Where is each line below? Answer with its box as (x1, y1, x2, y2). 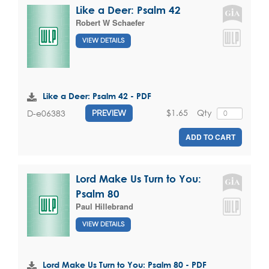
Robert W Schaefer (76, 17, 145, 29)
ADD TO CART (186, 131, 235, 143)
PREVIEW (92, 108, 126, 118)
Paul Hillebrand (76, 201, 133, 213)
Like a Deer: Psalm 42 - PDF (43, 91, 151, 101)
